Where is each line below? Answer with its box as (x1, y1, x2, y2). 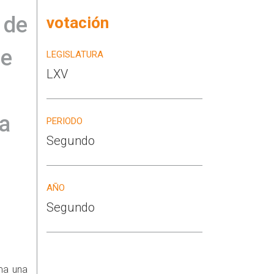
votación (46, 13, 109, 32)
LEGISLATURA (46, 49, 103, 60)
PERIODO (46, 116, 83, 127)
